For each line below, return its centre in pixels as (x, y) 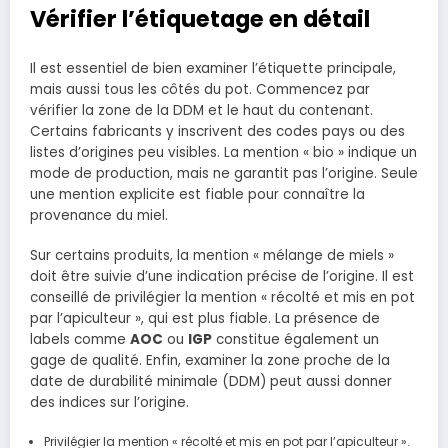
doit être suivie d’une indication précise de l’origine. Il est (222, 277)
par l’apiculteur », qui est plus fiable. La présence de (205, 319)
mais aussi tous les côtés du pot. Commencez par (200, 90)
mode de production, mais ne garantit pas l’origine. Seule (224, 174)
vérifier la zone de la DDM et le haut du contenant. (201, 111)
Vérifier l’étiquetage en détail (200, 18)
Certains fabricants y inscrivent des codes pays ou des (217, 132)
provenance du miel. (99, 216)
